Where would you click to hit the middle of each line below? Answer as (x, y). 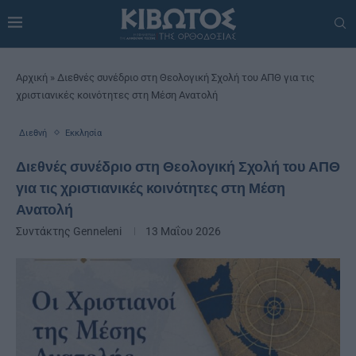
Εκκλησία (83, 133)
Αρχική (32, 77)
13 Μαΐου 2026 (183, 231)
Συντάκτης (44, 231)
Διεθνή (33, 133)
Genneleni (97, 231)
